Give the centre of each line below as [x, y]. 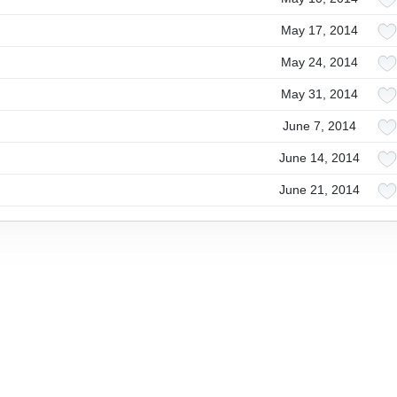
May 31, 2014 [319, 94]
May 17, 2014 [319, 30]
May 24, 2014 [319, 62]
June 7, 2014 [319, 126]
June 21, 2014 [319, 190]
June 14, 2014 [319, 158]
